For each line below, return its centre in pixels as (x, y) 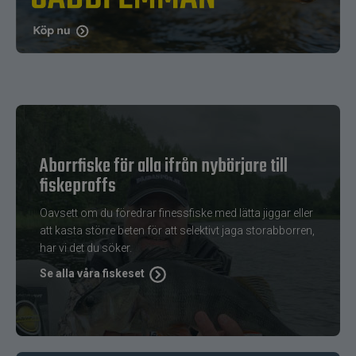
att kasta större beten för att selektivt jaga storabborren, (177, 231)
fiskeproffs (78, 187)
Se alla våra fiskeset (92, 274)
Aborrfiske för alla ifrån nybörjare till (164, 167)
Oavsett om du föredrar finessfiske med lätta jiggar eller (176, 213)
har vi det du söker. (86, 248)
